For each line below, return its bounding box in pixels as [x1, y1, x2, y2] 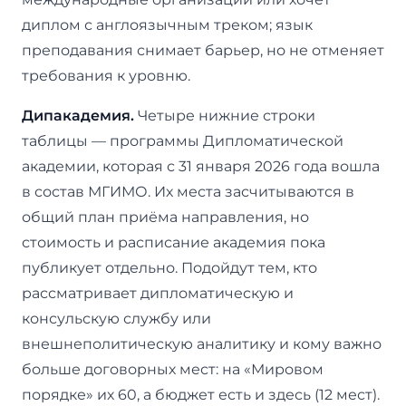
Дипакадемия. [22, 106, 134, 124]
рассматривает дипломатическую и [22, 284, 294, 302]
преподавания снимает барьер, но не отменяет [22, 41, 384, 59]
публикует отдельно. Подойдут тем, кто [22, 258, 317, 276]
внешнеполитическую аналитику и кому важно [22, 334, 382, 353]
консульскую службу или [22, 309, 211, 327]
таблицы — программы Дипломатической [22, 131, 343, 150]
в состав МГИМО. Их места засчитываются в [22, 182, 354, 200]
